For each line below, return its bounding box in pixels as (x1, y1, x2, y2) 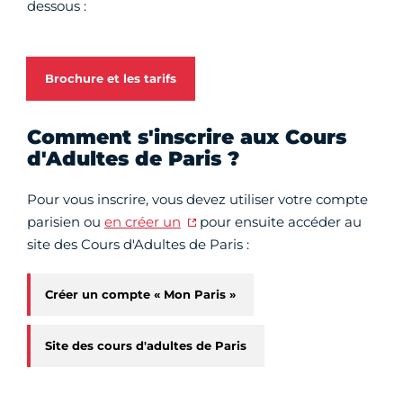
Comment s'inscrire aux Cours (27, 125, 346, 150)
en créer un (104, 213, 181, 231)
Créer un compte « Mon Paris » (45, 287, 236, 302)
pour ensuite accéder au (195, 213, 362, 231)
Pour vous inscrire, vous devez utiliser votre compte (27, 191, 368, 209)
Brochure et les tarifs (45, 71, 176, 86)
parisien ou (27, 213, 104, 231)
